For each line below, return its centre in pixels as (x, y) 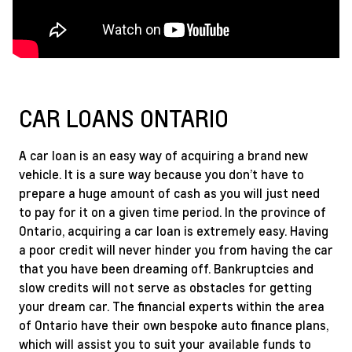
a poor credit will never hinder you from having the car (176, 249)
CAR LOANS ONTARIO (124, 118)
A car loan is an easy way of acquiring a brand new (163, 155)
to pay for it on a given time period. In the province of (172, 212)
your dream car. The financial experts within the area (172, 306)
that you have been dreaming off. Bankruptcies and (166, 268)
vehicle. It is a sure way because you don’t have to (161, 174)
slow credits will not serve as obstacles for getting (165, 287)
